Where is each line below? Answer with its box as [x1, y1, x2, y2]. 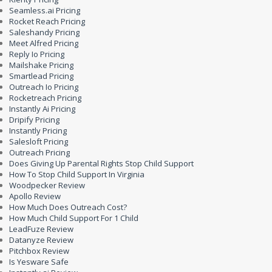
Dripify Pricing [9, 114, 59, 125]
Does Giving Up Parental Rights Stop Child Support [9, 158, 194, 169]
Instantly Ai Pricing [9, 103, 75, 114]
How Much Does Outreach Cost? [9, 202, 127, 212]
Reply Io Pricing [9, 49, 64, 59]
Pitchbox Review [9, 245, 69, 256]
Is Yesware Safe [9, 256, 69, 267]
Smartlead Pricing [9, 70, 73, 81]
